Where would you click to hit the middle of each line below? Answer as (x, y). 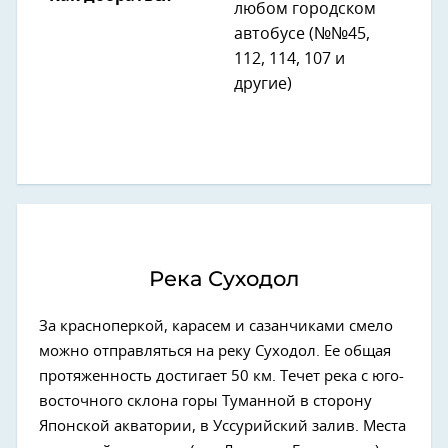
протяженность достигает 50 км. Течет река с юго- (221, 377)
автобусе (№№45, (302, 34)
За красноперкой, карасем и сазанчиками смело (216, 327)
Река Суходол (224, 279)
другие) (263, 84)
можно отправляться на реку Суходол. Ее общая (215, 352)
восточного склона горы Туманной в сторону (205, 402)
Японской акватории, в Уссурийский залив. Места (222, 427)
